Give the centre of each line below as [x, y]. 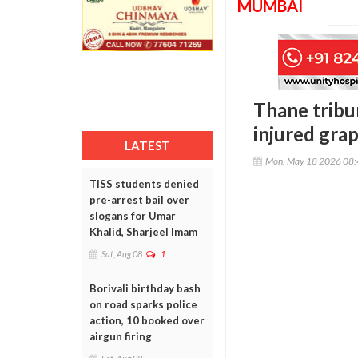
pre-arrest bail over [139, 200]
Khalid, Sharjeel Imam [143, 232]
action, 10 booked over [147, 320]
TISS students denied [144, 184]
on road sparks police [143, 304]
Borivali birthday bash [145, 288]
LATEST [147, 145]
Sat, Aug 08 [122, 254]
